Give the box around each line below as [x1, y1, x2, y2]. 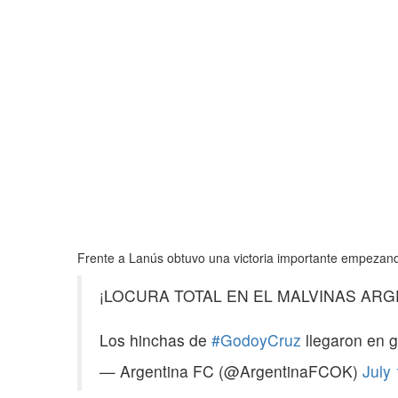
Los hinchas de [99, 328, 211, 351]
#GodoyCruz [211, 328, 301, 351]
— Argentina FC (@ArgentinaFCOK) [99, 359, 362, 382]
